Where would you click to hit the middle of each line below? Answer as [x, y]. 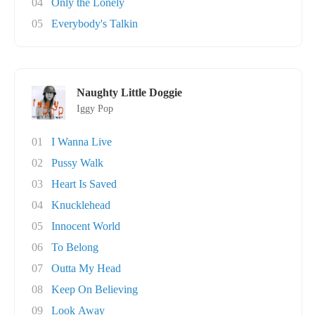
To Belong [75, 247]
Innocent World [86, 226]
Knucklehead [81, 205]
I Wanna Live [82, 142]
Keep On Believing [95, 289]
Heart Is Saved [84, 184]
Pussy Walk [77, 163]
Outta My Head [86, 268]
